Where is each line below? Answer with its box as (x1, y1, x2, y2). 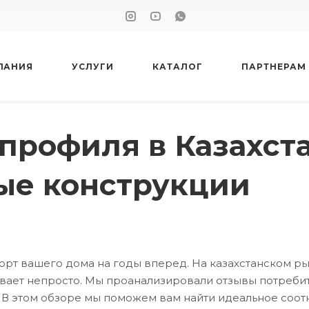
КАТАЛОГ (152, 61, 203, 72)
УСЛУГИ (72, 61, 114, 72)
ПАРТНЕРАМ (241, 61, 306, 72)
